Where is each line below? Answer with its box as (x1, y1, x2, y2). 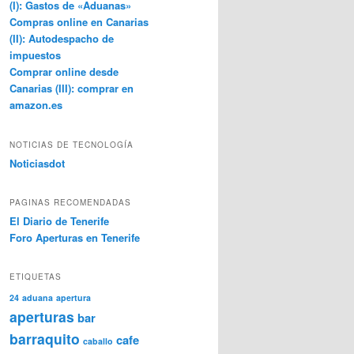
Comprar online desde (9, 64, 119, 80)
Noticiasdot (9, 155, 65, 171)
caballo (83, 335, 113, 348)
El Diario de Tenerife (9, 213, 109, 228)
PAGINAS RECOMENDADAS (9, 196, 131, 208)
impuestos (9, 47, 61, 63)
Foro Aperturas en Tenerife (9, 229, 140, 245)
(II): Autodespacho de (9, 31, 114, 47)
